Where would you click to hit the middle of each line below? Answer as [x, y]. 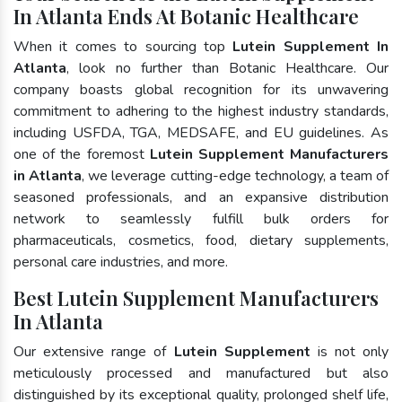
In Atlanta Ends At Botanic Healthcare [186, 16]
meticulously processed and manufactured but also [201, 373]
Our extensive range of [94, 351]
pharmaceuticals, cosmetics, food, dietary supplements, [201, 240]
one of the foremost [82, 154]
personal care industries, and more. [121, 262]
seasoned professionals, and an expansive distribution [201, 197]
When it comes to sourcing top [123, 46]
